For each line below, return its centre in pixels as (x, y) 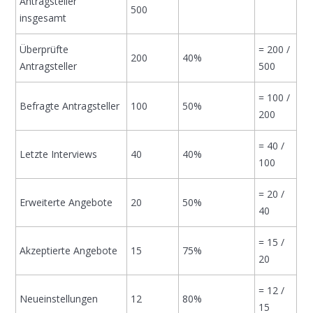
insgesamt (43, 18)
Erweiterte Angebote (66, 202)
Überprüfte (44, 49)
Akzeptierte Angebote (69, 250)
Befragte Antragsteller (70, 106)
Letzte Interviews (59, 154)
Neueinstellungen (59, 299)
